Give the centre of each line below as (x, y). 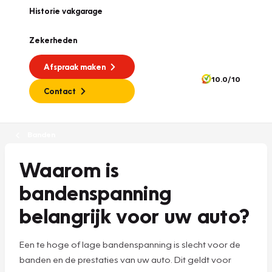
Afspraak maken (75, 67)
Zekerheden (53, 40)
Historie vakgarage (66, 11)
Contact (60, 91)
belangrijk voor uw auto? (135, 215)
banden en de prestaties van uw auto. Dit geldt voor (125, 259)
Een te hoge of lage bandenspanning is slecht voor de (130, 244)
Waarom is (70, 169)
